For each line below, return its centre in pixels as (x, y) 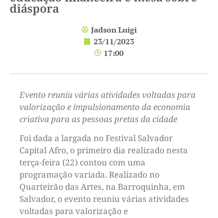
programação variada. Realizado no (90, 175)
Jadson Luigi (114, 29)
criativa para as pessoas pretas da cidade (98, 119)
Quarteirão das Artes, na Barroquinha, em (102, 187)
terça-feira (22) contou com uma (82, 163)
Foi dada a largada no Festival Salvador (96, 138)
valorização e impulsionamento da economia (105, 107)
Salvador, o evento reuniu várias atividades (104, 199)
